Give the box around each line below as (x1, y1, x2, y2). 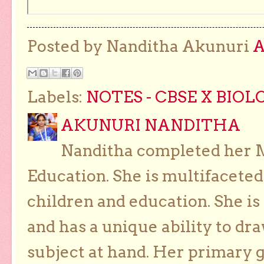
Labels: (27, 87, 86, 107)
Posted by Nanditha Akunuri (27, 37, 253, 57)
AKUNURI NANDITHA (61, 115, 240, 136)
